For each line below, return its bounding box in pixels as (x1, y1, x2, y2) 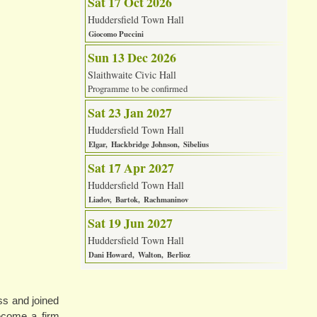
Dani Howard (88, 249, 132, 261)
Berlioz (166, 249, 190, 261)
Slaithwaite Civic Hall (87, 68, 176, 82)
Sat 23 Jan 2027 (87, 103, 172, 122)
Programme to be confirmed (87, 83, 188, 96)
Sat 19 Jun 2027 (87, 214, 173, 233)
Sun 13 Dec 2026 (87, 48, 176, 67)
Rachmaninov (143, 194, 188, 206)
